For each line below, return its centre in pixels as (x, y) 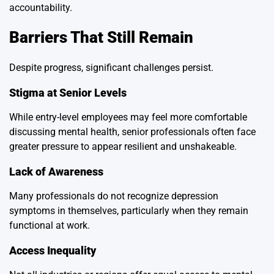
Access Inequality (53, 250)
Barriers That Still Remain (101, 38)
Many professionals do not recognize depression (114, 196)
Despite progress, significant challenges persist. (111, 67)
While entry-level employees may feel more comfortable (128, 117)
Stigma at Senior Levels (68, 92)
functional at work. (50, 225)
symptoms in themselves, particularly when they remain (129, 210)
